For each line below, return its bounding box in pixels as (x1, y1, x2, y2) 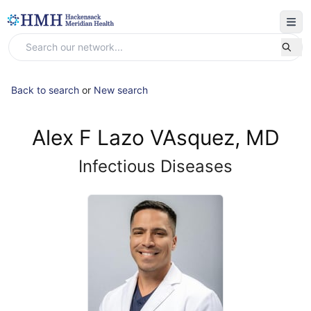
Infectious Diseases (78, 156, 233, 176)
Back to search (11, 84, 79, 96)
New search (94, 84, 148, 96)
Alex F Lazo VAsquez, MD (31, 125, 280, 150)
